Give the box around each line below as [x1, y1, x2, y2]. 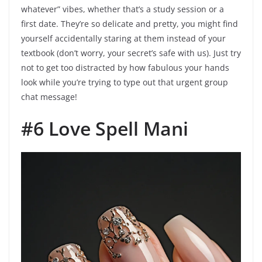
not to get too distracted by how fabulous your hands [21, 62, 229, 74]
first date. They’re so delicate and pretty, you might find [21, 18, 238, 30]
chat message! [21, 91, 77, 103]
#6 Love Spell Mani [21, 116, 188, 142]
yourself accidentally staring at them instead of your [21, 33, 226, 44]
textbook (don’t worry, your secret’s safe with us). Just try [21, 47, 241, 59]
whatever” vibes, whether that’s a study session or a [21, 4, 224, 15]
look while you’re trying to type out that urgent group [21, 77, 228, 88]
